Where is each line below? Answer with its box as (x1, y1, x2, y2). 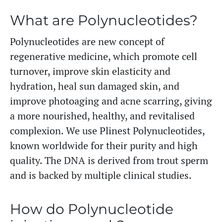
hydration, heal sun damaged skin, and (10, 80, 179, 92)
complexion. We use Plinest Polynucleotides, (10, 124, 205, 137)
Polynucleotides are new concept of (10, 35, 165, 48)
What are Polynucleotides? (10, 15, 198, 29)
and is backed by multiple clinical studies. (10, 169, 192, 181)
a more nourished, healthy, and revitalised (10, 110, 195, 122)
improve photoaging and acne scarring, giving (10, 95, 212, 107)
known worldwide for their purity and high (10, 139, 198, 152)
